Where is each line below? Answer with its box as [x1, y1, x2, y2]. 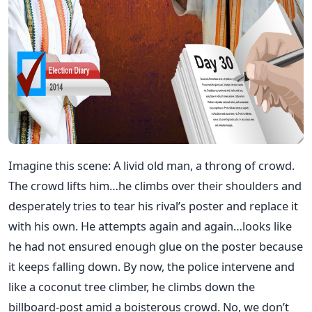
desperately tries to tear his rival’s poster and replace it [8, 197, 298, 214]
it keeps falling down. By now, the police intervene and [8, 258, 295, 274]
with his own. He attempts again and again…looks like [8, 217, 292, 234]
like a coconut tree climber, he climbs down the [8, 278, 255, 295]
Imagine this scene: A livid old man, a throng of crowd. [8, 157, 295, 173]
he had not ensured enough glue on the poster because [8, 237, 303, 254]
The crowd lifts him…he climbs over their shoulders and [8, 177, 302, 194]
